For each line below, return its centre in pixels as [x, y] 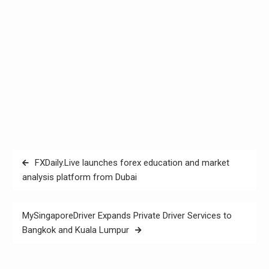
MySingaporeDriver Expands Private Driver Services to [127, 216]
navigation [41, 176]
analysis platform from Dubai [79, 177]
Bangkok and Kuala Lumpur [75, 230]
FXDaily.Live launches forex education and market [132, 163]
